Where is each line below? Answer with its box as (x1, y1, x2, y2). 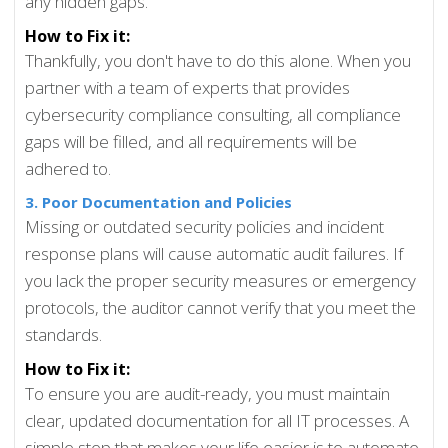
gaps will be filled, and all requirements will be (25, 130, 358, 154)
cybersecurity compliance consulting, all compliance (25, 103, 402, 127)
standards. (25, 323, 103, 347)
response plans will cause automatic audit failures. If (25, 242, 404, 266)
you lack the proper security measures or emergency (25, 269, 417, 293)
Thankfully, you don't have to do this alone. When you (25, 49, 412, 73)
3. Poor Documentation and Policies (25, 192, 293, 213)
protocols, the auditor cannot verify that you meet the (25, 296, 417, 320)
